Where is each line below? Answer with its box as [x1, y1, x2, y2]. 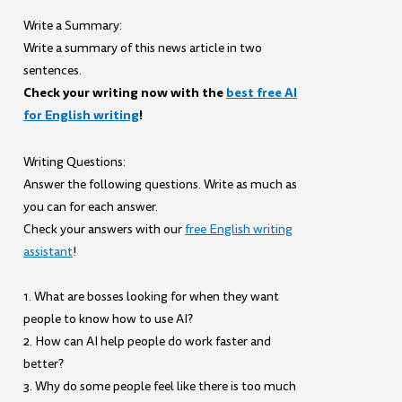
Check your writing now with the [23, 83, 227, 101]
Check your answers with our [23, 221, 186, 239]
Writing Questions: [23, 153, 127, 171]
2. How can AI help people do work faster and [23, 332, 272, 350]
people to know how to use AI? [23, 310, 194, 328]
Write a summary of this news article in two [23, 39, 263, 57]
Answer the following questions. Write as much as [23, 176, 298, 194]
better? [23, 354, 65, 372]
